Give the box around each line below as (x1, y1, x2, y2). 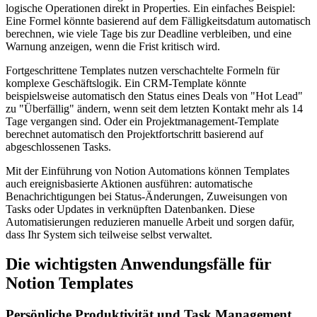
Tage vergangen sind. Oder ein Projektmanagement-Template (6, 115, 279, 127)
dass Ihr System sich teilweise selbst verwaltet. (6, 228, 212, 241)
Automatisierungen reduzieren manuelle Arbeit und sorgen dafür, (6, 215, 294, 228)
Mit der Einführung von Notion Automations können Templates (6, 164, 289, 177)
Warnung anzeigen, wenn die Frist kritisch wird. (6, 40, 220, 52)
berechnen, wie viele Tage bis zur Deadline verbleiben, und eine (6, 27, 292, 40)
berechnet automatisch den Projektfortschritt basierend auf (6, 127, 263, 140)
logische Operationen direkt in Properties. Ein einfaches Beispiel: (6, 1, 295, 14)
